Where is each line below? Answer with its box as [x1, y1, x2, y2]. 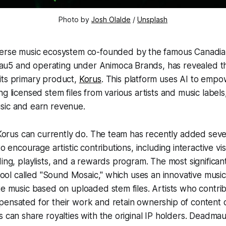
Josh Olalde [91, 15, 131, 24]
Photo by [59, 15, 91, 24]
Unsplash [137, 15, 167, 24]
